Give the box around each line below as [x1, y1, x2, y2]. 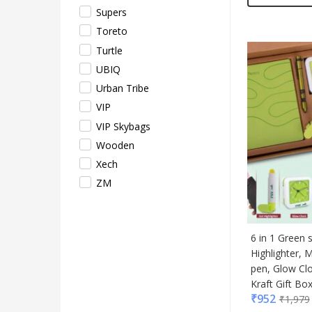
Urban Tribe [96, 81, 149, 95]
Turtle [96, 43, 123, 57]
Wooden [96, 138, 134, 152]
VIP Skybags [96, 119, 150, 133]
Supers [96, 6, 127, 19]
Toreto [96, 24, 127, 38]
